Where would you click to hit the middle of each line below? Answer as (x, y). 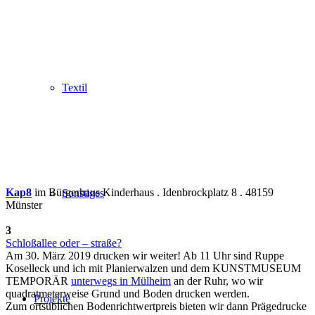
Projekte (52, 298)
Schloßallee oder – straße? (64, 243)
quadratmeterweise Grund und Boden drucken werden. (128, 293)
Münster (24, 205)
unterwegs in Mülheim (121, 281)
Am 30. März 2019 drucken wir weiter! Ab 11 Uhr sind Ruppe (145, 255)
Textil (75, 88)
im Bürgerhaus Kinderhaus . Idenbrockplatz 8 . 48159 (153, 192)
